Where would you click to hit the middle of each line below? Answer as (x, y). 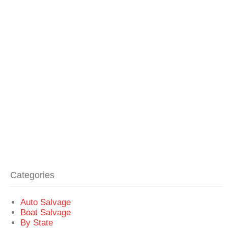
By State (37, 222)
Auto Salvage (46, 202)
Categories (33, 175)
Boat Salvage (46, 212)
